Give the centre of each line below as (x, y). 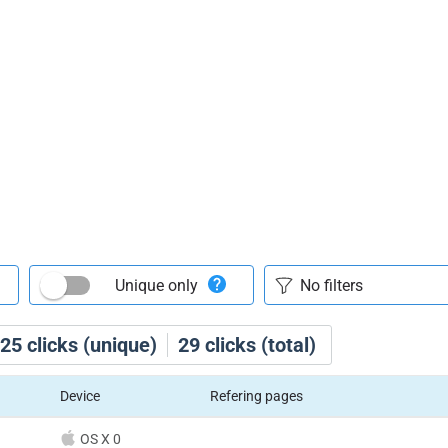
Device (79, 396)
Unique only (156, 285)
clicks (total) (258, 345)
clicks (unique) (89, 345)
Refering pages (256, 396)
